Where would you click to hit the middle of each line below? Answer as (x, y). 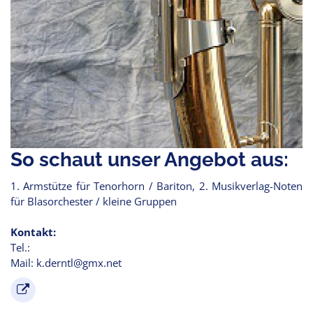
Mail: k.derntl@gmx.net (66, 263)
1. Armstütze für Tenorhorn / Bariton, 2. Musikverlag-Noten (156, 186)
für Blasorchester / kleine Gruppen (94, 201)
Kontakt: (33, 232)
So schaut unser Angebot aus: (150, 160)
